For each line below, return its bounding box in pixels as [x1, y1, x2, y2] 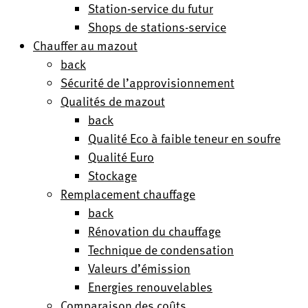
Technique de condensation [88, 240, 234, 258]
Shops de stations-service [88, 17, 226, 36]
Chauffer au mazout [33, 36, 137, 54]
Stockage [88, 166, 137, 184]
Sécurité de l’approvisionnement [60, 73, 234, 91]
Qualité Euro [88, 147, 154, 166]
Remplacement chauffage [60, 184, 195, 203]
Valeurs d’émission [88, 258, 190, 277]
